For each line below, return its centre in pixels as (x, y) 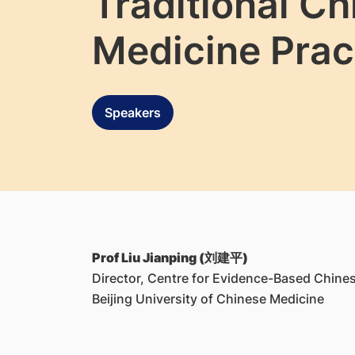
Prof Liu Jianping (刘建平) (170, 258)
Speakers (132, 112)
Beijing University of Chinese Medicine (208, 299)
